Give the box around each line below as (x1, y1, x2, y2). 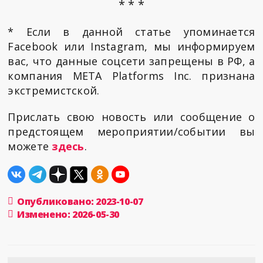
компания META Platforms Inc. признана (8, 69, 255, 83)
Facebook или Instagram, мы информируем (8, 39, 255, 54)
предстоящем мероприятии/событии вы (8, 124, 255, 139)
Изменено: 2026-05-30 (17, 208, 120, 221)
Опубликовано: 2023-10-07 (17, 195, 143, 208)
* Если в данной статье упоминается (8, 25, 255, 39)
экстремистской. (8, 83, 100, 98)
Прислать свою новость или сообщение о (8, 110, 255, 124)
